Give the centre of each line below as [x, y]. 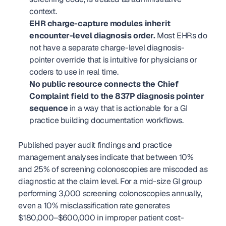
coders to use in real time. [74, 72]
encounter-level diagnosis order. [92, 36]
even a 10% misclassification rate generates [94, 206]
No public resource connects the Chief [104, 84]
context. [43, 11]
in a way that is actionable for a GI [128, 108]
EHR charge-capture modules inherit [100, 23]
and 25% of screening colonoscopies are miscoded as [113, 169]
